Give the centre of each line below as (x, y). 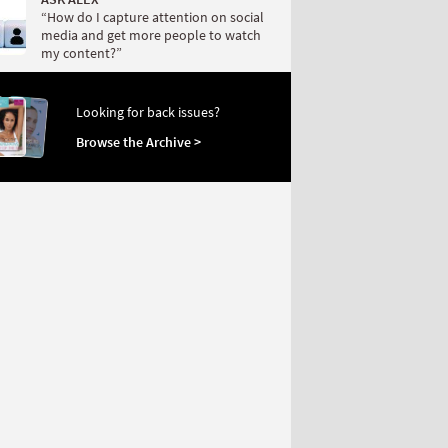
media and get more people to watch (151, 35)
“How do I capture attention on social (152, 17)
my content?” (81, 53)
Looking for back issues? (148, 112)
